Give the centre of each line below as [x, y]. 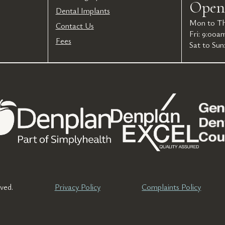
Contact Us [75, 26]
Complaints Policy [172, 187]
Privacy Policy [77, 187]
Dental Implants [83, 11]
